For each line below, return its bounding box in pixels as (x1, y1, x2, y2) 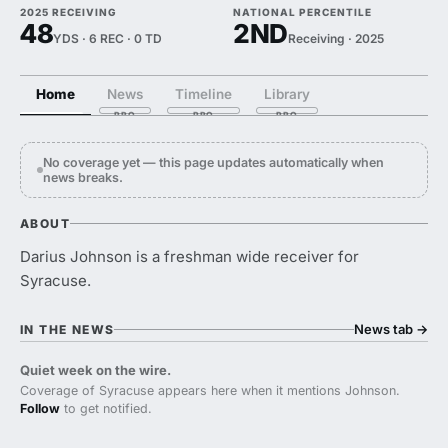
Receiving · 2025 (287, 31, 384, 46)
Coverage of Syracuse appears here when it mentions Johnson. (20, 383, 400, 398)
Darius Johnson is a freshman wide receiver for (20, 247, 359, 266)
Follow (20, 401, 60, 416)
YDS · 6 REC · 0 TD (53, 31, 162, 46)
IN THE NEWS (20, 321, 115, 337)
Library (264, 86, 310, 102)
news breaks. (43, 170, 123, 185)
